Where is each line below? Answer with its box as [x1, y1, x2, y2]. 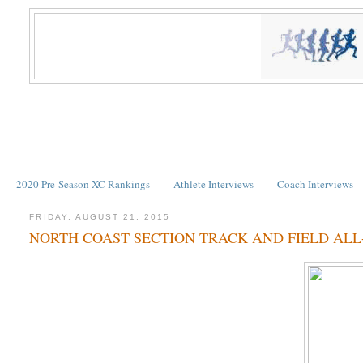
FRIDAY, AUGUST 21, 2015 [29, 211, 171, 221]
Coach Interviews [277, 176, 354, 191]
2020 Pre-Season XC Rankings [15, 176, 150, 191]
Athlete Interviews [173, 176, 254, 191]
